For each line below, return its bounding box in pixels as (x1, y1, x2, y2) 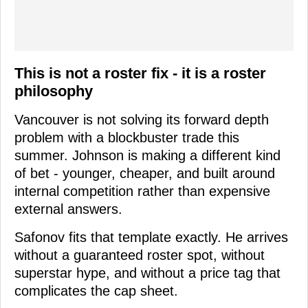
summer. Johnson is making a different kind (14, 147, 280, 163)
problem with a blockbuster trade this (14, 129, 239, 145)
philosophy (14, 82, 93, 100)
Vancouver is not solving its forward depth (14, 111, 269, 127)
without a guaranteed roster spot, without (14, 247, 265, 263)
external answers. (14, 201, 122, 217)
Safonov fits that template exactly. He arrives (14, 229, 288, 245)
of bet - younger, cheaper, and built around (14, 165, 275, 181)
